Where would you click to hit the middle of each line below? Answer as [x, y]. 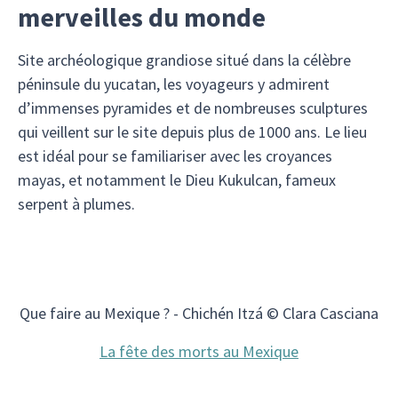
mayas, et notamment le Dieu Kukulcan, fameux [177, 180]
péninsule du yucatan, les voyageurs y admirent [174, 84]
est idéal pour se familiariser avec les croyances [175, 156]
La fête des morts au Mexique [199, 351]
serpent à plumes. [76, 204]
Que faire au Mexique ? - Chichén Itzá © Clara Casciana [199, 313]
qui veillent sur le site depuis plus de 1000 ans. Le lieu [192, 132]
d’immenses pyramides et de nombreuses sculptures [193, 108]
